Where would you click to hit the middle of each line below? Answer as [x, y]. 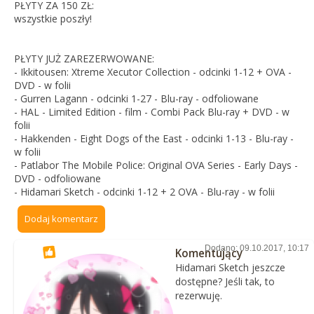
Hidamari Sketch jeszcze [230, 267]
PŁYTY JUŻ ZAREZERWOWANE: [84, 58]
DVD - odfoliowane [57, 178]
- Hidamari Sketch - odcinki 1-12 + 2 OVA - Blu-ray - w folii [144, 191]
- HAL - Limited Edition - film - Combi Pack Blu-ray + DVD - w [151, 111]
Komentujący [209, 253]
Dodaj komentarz [61, 218]
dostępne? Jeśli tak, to [225, 281]
